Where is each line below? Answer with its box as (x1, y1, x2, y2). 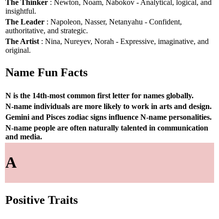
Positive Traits (5, 194, 78, 207)
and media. (5, 132, 42, 141)
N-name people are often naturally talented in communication (5, 123, 208, 132)
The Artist (5, 37, 39, 45)
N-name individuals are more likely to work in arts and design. (5, 102, 212, 110)
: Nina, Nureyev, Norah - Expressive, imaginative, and (39, 37, 209, 45)
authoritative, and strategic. (5, 26, 88, 35)
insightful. (5, 6, 36, 15)
